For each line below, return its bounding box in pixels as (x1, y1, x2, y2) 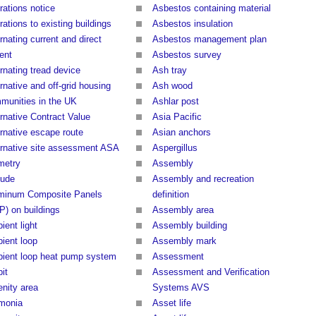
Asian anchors (152, 127, 211, 138)
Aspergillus (152, 142, 197, 154)
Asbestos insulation (152, 18, 233, 30)
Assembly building (152, 220, 227, 231)
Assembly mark (152, 236, 217, 247)
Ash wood (152, 80, 193, 92)
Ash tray (152, 65, 187, 76)
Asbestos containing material (152, 3, 271, 14)
